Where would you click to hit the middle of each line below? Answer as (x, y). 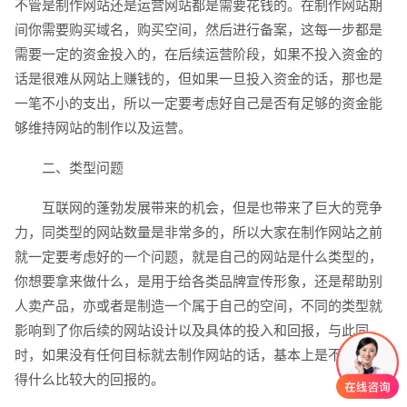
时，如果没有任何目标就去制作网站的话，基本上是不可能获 (198, 355)
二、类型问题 (69, 168)
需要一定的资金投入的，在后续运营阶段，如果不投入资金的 (198, 55)
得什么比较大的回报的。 (89, 380)
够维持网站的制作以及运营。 (103, 128)
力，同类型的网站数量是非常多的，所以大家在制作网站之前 (198, 233)
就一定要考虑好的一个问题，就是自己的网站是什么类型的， (198, 257)
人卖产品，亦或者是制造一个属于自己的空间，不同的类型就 (198, 306)
